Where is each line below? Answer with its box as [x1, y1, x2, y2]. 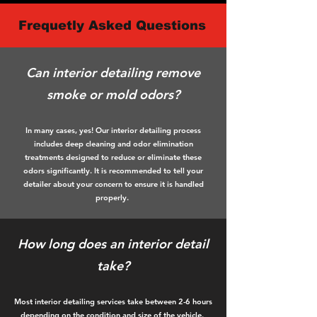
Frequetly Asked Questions [18, 18, 206, 33]
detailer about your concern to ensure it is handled [23, 179, 204, 189]
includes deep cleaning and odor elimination [33, 139, 193, 149]
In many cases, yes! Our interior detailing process [25, 125, 201, 135]
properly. [96, 192, 131, 202]
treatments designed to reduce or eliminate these [25, 152, 202, 162]
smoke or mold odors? [47, 86, 180, 103]
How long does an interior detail [18, 236, 209, 252]
